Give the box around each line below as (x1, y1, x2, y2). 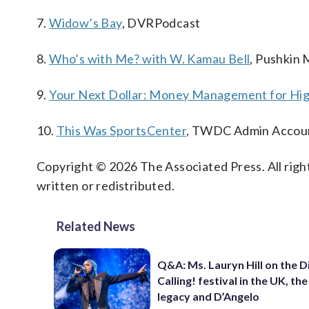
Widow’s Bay (49, 15, 122, 30)
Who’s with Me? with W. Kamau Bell (49, 51, 250, 66)
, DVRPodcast (121, 15, 201, 30)
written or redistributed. (37, 178, 175, 193)
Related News (57, 219, 135, 234)
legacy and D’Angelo (157, 290, 260, 303)
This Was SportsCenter (56, 123, 187, 138)
